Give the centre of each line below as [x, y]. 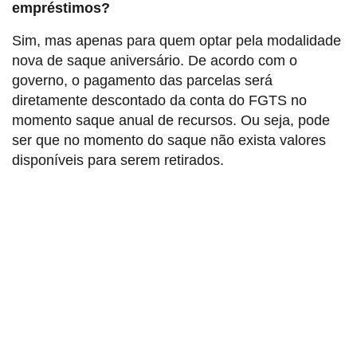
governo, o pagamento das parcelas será [142, 80]
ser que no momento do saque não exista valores [169, 140]
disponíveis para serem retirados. [118, 160]
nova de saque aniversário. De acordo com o [155, 60]
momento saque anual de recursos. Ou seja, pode [171, 120]
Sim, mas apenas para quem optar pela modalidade [177, 40]
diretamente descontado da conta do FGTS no [159, 100]
